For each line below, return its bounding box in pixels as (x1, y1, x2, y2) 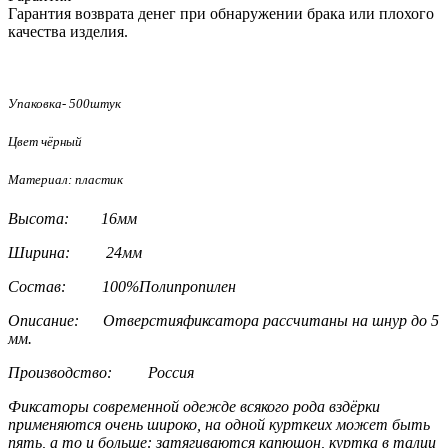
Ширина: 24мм (8, 244, 142, 262)
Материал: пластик (8, 171, 123, 187)
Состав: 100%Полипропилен (8, 278, 236, 296)
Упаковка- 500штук (8, 95, 121, 111)
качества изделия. (8, 22, 128, 40)
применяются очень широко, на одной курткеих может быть (8, 416, 430, 434)
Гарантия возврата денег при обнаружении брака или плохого (8, 4, 434, 22)
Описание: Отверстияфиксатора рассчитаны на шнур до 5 (8, 312, 439, 330)
